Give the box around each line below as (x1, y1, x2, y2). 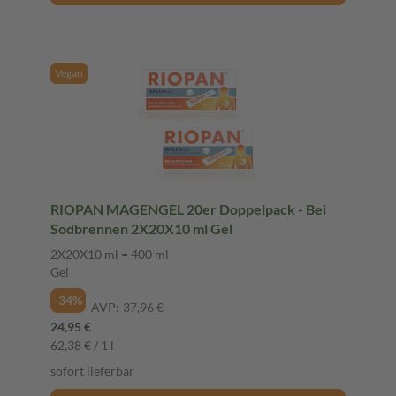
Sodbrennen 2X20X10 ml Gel (50, 219, 232, 237)
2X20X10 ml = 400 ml (50, 246, 169, 262)
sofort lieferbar (50, 362, 134, 378)
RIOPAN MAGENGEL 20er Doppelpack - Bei (50, 200, 326, 217)
